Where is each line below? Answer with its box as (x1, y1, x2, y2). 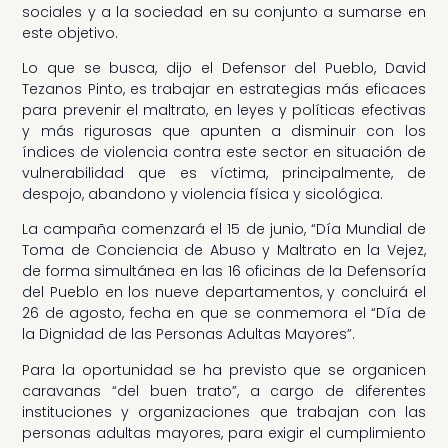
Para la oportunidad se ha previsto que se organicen (22, 359, 426, 380)
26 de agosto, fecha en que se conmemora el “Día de (22, 303, 426, 324)
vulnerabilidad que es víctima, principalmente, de (22, 162, 426, 183)
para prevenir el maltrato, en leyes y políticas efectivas (22, 99, 426, 120)
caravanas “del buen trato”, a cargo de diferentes (22, 380, 426, 401)
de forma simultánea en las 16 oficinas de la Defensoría (22, 261, 426, 282)
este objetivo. (22, 22, 119, 43)
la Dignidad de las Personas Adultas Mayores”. (22, 324, 356, 345)
